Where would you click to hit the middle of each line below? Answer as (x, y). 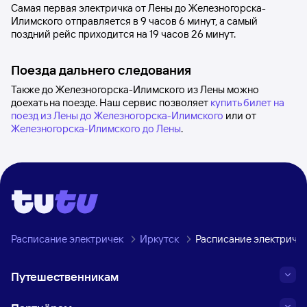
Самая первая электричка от (79, 8)
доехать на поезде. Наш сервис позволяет (111, 102)
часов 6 (167, 21)
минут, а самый (222, 21)
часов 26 (182, 34)
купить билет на (247, 102)
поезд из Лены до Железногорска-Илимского (117, 115)
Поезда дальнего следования (101, 70)
